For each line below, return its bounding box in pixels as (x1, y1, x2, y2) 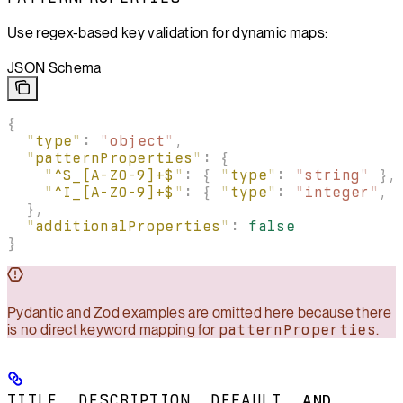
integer (304, 184, 370, 201)
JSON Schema (7, 59, 102, 77)
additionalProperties (34, 218, 221, 236)
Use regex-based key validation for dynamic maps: (7, 24, 328, 42)
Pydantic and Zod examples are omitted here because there (7, 304, 391, 322)
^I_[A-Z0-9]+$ (53, 184, 175, 201)
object (109, 132, 166, 150)
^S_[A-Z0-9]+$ (53, 166, 175, 184)
